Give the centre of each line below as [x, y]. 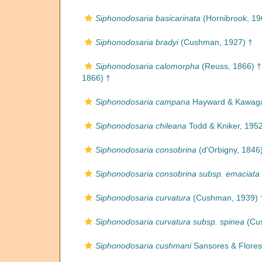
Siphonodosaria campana [143, 102]
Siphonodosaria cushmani [143, 246]
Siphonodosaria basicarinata [148, 18]
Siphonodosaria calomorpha [147, 66]
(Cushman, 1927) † [216, 42]
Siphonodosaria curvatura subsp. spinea [170, 222]
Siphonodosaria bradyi [137, 42]
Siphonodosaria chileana [141, 126]
